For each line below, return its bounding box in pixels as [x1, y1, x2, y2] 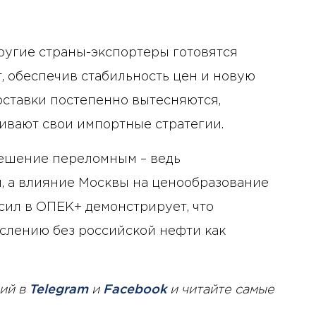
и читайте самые [166, 284, 274, 296]
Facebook [103, 284, 166, 296]
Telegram [29, 284, 88, 296]
